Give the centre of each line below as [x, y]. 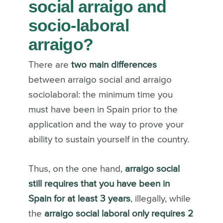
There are [50, 65]
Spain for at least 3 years [79, 199]
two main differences [114, 65]
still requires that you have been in [99, 184]
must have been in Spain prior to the [103, 110]
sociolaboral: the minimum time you [100, 95]
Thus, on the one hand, [76, 169]
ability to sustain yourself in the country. [109, 140]
